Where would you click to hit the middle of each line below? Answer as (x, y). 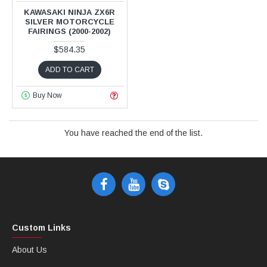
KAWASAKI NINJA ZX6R (70, 12)
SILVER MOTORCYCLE (69, 21)
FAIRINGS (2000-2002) (70, 31)
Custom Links (41, 228)
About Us (30, 250)
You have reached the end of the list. (133, 133)
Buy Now (47, 96)
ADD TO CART (69, 69)
